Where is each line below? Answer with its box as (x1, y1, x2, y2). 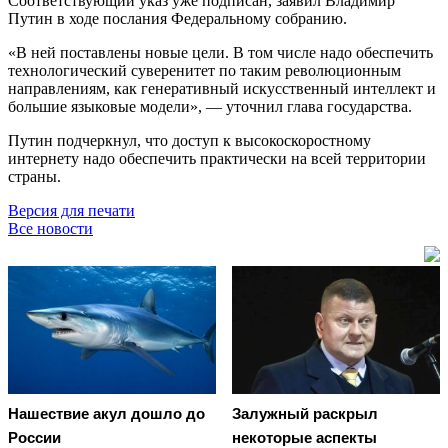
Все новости (8, 219, 93, 237)
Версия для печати (8, 201, 135, 219)
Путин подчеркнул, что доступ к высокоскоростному (8, 131, 371, 149)
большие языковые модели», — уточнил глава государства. (8, 97, 412, 115)
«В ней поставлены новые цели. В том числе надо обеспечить (8, 43, 433, 61)
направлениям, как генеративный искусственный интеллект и (8, 79, 436, 97)
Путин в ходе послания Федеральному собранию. (8, 9, 347, 27)
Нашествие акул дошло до (8, 405, 205, 423)
